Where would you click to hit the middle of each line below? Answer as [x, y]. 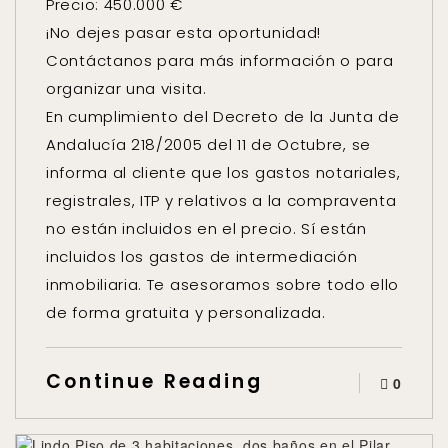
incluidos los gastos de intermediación [202, 256]
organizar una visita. [126, 88]
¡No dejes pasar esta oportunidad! [184, 32]
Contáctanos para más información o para [220, 60]
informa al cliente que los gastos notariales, [223, 172]
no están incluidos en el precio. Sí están [206, 228]
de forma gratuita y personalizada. [186, 312]
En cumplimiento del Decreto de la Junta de [223, 116]
